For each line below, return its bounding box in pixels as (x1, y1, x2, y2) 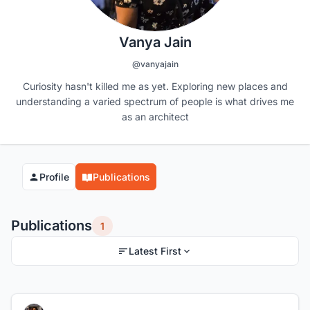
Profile (39, 171, 69, 183)
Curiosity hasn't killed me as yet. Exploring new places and (22, 80, 288, 93)
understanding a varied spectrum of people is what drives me (16, 95, 294, 108)
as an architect (121, 111, 189, 123)
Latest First (129, 245, 181, 257)
